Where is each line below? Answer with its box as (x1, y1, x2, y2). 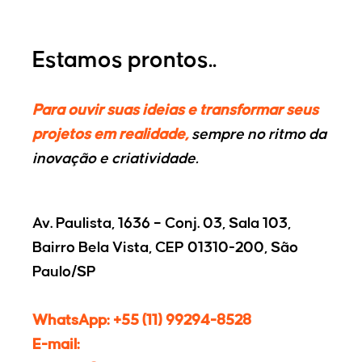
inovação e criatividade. (32, 151, 198, 168)
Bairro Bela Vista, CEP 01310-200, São (32, 240, 298, 257)
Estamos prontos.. (32, 48, 217, 74)
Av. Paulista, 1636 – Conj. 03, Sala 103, (32, 216, 291, 233)
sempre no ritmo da (188, 127, 326, 144)
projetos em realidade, (32, 127, 188, 144)
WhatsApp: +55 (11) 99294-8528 (32, 313, 251, 330)
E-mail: (32, 337, 80, 354)
